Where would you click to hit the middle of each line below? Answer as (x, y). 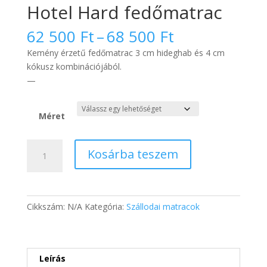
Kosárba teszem (133, 154)
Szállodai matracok (163, 206)
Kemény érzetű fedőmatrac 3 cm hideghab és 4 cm (125, 52)
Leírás (52, 258)
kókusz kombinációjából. (74, 66)
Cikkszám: (47, 206)
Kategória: (105, 206)
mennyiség (47, 187)
